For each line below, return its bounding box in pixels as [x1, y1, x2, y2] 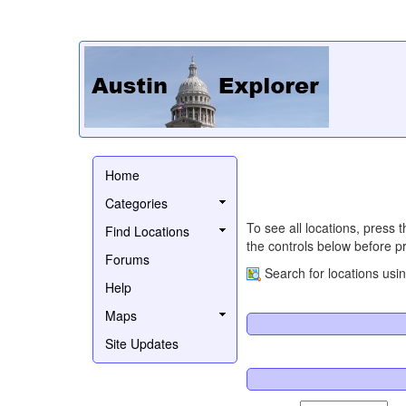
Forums [105, 249, 150, 268]
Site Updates [105, 333, 179, 353]
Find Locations [105, 221, 189, 240]
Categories [105, 193, 168, 212]
